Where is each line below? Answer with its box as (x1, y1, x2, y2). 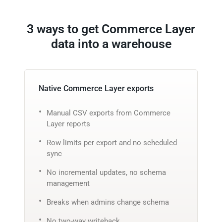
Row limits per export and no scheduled (47, 138, 177, 147)
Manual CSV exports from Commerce (47, 108, 170, 117)
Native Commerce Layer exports (39, 83, 154, 93)
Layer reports (47, 119, 90, 128)
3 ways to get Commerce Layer (27, 21, 195, 36)
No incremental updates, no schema (47, 167, 166, 177)
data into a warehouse (51, 36, 171, 51)
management (47, 178, 90, 188)
